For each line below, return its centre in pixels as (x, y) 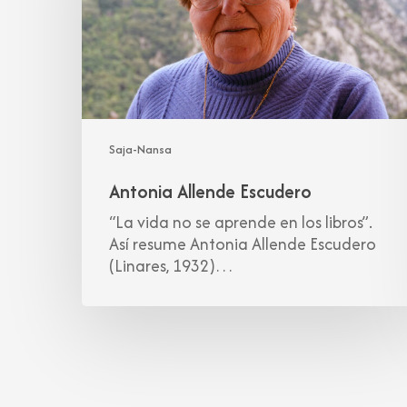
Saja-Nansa (140, 150)
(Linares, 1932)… (171, 266)
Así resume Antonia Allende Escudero (243, 244)
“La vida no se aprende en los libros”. (241, 223)
